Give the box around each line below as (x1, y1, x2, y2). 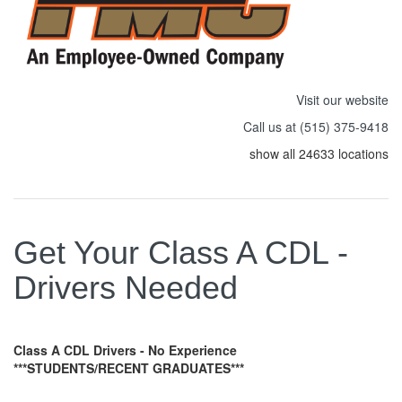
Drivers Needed (13, 268, 238, 306)
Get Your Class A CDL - (13, 233, 348, 271)
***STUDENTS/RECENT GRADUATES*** (13, 358, 244, 377)
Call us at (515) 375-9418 (243, 117, 389, 135)
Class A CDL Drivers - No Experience (13, 340, 276, 359)
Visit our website (296, 90, 389, 109)
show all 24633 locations (249, 144, 389, 162)
